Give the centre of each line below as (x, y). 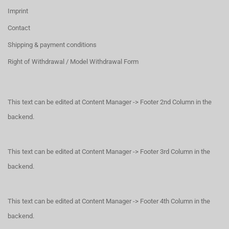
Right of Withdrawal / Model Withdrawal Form (73, 61)
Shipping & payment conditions (52, 44)
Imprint (18, 11)
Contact (19, 28)
